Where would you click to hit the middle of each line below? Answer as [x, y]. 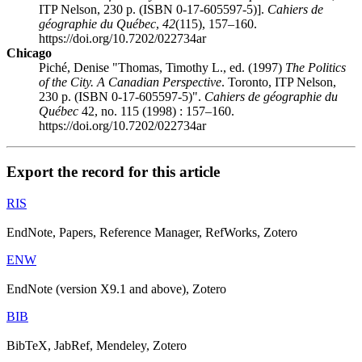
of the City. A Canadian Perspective [130, 82]
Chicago [29, 53]
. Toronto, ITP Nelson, [279, 82]
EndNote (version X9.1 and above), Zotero [116, 288]
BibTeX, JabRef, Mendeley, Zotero [97, 345]
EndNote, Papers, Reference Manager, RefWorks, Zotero [152, 232]
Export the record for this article [113, 171]
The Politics [316, 68]
